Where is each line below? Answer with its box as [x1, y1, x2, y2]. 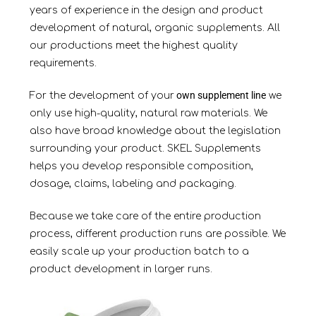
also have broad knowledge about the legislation [29, 126, 281, 137]
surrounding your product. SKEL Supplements [29, 143, 261, 154]
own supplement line [174, 90, 266, 102]
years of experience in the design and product [29, 5, 263, 16]
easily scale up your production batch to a [29, 246, 249, 257]
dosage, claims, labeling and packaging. [29, 178, 236, 190]
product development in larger [29, 264, 185, 275]
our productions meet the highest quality [29, 40, 238, 51]
